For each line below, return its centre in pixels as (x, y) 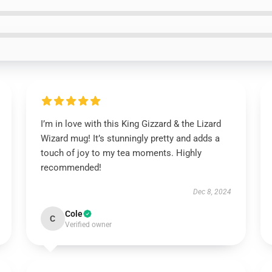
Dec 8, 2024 (212, 192)
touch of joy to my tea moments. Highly (121, 153)
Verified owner (88, 225)
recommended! (71, 168)
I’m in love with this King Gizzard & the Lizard (131, 124)
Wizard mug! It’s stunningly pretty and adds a (130, 138)
